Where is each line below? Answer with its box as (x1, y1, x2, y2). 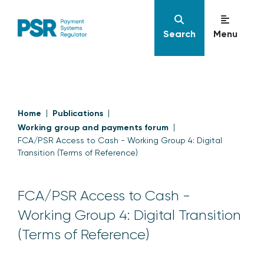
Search (163, 28, 196, 39)
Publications (52, 108, 103, 118)
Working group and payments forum (18, 123, 169, 133)
